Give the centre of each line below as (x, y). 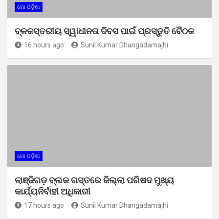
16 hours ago (44, 45)
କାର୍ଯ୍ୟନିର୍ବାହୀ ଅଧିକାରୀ (53, 191)
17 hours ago (44, 205)
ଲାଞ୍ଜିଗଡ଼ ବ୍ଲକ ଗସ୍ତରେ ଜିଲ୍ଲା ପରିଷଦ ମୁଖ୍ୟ (94, 180)
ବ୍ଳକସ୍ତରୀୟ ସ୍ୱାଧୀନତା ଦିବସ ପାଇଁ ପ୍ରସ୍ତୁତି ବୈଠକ (104, 31)
